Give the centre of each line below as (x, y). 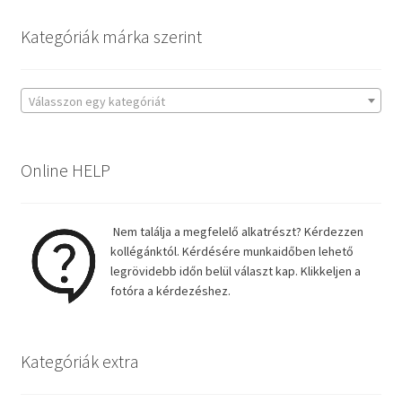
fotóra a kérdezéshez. (170, 290)
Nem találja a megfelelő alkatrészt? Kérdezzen (236, 231)
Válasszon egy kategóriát (96, 102)
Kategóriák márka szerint (111, 37)
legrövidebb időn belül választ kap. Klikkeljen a (235, 271)
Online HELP (65, 170)
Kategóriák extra (79, 361)
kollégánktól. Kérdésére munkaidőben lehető (232, 251)
